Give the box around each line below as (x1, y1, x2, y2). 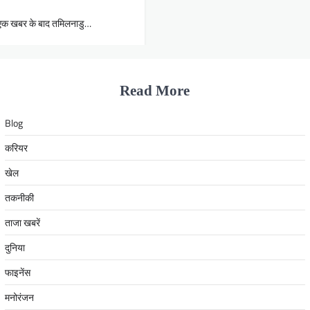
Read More (120, 82, 190, 98)
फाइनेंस (4, 264, 30, 280)
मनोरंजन (4, 289, 34, 304)
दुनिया (4, 239, 25, 255)
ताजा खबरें (4, 215, 40, 230)
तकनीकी (4, 190, 34, 205)
